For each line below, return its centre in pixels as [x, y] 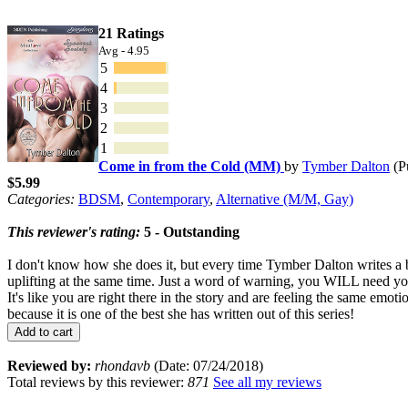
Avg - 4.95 [124, 50]
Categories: [41, 199]
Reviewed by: [49, 365]
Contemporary [168, 199]
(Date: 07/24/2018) [207, 365]
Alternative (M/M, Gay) [285, 199]
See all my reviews [267, 382]
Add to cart [44, 331]
